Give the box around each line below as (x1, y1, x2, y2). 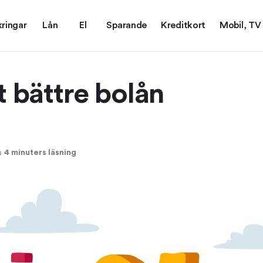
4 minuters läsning (4, 149, 76, 157)
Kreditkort (161, 21, 206, 30)
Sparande (106, 21, 147, 30)
